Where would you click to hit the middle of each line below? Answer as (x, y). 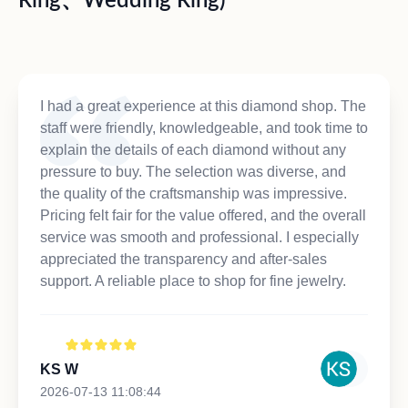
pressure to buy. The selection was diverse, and (193, 171)
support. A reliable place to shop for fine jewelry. (193, 280)
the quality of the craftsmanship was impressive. (194, 193)
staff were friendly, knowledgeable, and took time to (204, 127)
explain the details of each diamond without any (193, 149)
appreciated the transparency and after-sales (184, 259)
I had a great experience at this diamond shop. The (203, 106)
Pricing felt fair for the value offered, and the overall (203, 215)
